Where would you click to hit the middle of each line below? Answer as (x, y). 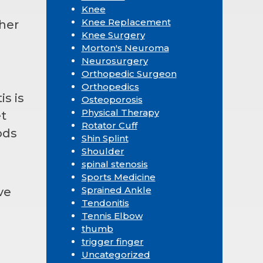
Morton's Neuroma (125, 48)
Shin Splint (105, 138)
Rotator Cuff (109, 125)
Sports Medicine (118, 177)
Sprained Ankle (116, 190)
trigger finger (112, 241)
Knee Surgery (113, 35)
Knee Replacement (126, 22)
